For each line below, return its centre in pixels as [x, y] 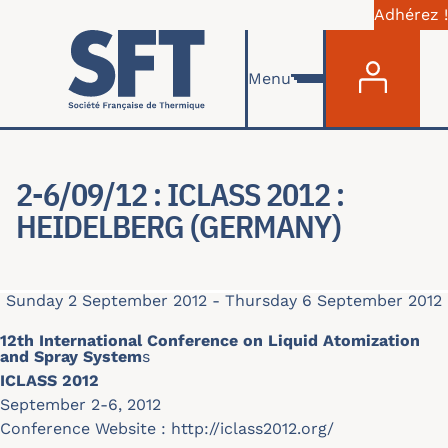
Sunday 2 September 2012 [106, 300]
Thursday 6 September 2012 [333, 300]
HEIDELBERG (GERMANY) [178, 226]
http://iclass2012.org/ [252, 428]
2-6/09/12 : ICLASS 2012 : [180, 194]
